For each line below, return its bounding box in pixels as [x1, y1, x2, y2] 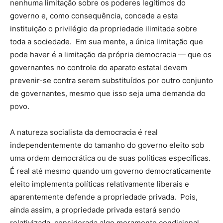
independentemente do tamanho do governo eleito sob [10, 140, 204, 150]
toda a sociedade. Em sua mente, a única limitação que [10, 37, 203, 47]
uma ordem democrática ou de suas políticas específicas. [10, 153, 213, 163]
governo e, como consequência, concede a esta [10, 11, 178, 21]
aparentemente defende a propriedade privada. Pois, [10, 192, 198, 202]
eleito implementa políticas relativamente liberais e [10, 179, 189, 189]
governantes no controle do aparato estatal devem [10, 63, 187, 73]
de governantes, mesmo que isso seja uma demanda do [10, 89, 206, 99]
